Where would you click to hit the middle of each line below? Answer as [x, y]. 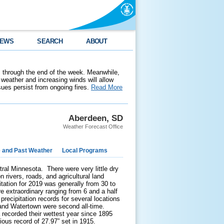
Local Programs [85, 150]
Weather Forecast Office [93, 126]
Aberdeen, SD [96, 118]
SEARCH [50, 41]
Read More [107, 87]
